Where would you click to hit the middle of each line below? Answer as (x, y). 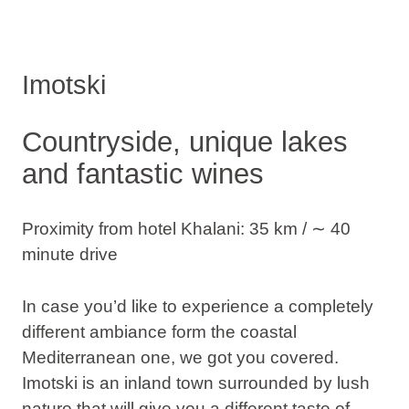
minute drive (69, 254)
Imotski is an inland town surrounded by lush (195, 383)
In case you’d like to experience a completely (197, 306)
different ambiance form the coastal (159, 331)
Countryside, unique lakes (184, 142)
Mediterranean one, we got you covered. (180, 357)
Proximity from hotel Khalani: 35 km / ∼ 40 (186, 228)
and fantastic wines (142, 174)
